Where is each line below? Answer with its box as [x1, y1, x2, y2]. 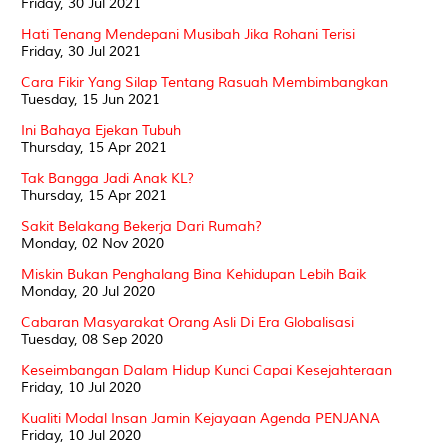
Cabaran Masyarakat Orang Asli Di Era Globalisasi [21, 313, 354, 331]
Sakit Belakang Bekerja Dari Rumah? [21, 217, 262, 235]
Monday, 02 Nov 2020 [21, 234, 164, 252]
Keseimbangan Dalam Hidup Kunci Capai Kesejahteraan [21, 361, 392, 379]
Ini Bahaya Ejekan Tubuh [21, 121, 181, 139]
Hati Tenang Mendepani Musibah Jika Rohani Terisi [21, 25, 355, 43]
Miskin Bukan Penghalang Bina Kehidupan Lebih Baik [21, 265, 366, 283]
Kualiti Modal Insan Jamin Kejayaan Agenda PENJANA [21, 409, 380, 427]
